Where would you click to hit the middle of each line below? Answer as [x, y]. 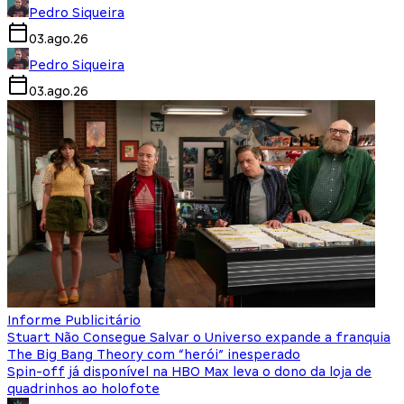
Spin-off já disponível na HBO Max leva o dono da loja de [189, 371]
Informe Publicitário [74, 320]
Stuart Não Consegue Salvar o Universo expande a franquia [199, 337]
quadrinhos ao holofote [83, 388]
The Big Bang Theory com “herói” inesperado [154, 354]
